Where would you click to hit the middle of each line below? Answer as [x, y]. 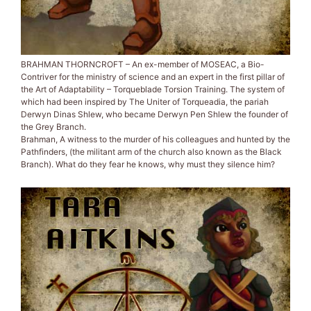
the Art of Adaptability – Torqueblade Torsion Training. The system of [153, 89]
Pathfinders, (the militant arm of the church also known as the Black [151, 151]
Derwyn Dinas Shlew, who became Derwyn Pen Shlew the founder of [154, 114]
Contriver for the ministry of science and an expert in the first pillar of [153, 76]
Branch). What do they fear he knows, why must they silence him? [148, 164]
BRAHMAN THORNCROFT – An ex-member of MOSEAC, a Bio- [143, 64]
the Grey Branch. [53, 126]
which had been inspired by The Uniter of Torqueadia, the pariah [145, 101]
